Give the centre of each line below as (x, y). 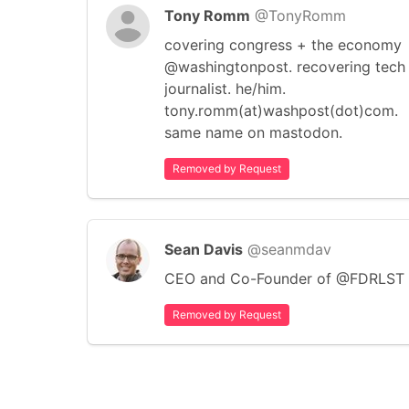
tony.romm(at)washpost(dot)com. (281, 110)
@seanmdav (289, 249)
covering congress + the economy (283, 45)
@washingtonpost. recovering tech (285, 67)
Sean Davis (204, 249)
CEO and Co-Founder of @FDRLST (284, 278)
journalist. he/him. (225, 89)
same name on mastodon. (253, 132)
